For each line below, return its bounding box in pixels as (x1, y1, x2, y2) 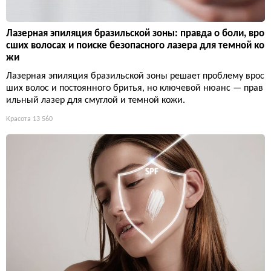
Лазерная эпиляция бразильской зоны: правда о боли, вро (6, 28, 264, 39)
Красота (6, 116, 31, 123)
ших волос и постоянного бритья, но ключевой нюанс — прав (6, 83, 263, 94)
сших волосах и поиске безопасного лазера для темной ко (6, 41, 264, 51)
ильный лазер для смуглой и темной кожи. (6, 96, 185, 106)
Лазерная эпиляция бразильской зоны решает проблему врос (6, 71, 264, 82)
